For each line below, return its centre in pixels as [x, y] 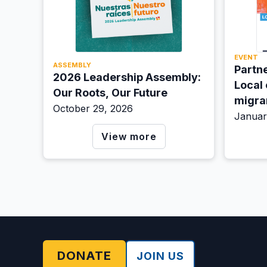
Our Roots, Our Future [110, 92]
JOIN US [160, 256]
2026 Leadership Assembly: [127, 77]
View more [129, 136]
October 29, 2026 [93, 108]
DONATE [84, 256]
